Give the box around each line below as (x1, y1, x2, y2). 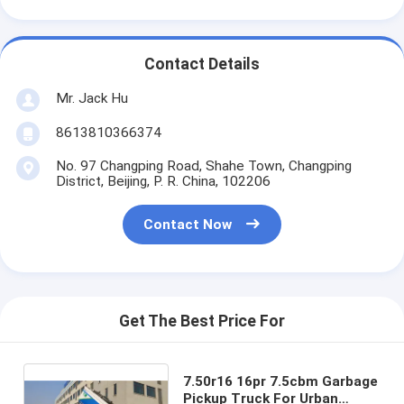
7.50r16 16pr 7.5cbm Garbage (182, 372, 378, 390)
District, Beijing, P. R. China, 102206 (55, 172, 271, 189)
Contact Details (144, 55, 260, 74)
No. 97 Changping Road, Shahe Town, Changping (55, 157, 352, 174)
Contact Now (143, 216, 233, 234)
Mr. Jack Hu (55, 89, 128, 106)
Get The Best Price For (119, 312, 285, 331)
